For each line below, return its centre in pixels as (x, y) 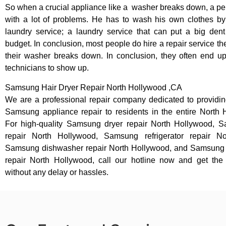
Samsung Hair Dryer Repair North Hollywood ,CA (94, 87)
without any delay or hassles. (57, 172)
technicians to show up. (47, 68)
